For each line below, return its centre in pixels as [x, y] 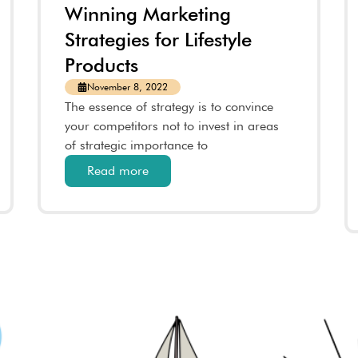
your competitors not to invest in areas [172, 126]
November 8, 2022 [128, 87]
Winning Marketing [148, 14]
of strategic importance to [137, 145]
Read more [118, 171]
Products [102, 65]
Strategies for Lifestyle [159, 40]
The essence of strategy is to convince [169, 107]
